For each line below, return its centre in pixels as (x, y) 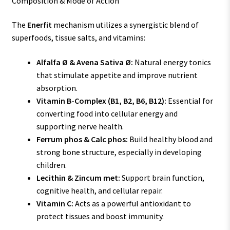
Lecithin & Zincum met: (78, 177)
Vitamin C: (55, 203)
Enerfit (39, 25)
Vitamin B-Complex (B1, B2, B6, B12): (101, 100)
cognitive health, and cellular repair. (99, 190)
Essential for (189, 100)
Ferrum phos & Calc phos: (82, 139)
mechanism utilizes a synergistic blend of (125, 25)
